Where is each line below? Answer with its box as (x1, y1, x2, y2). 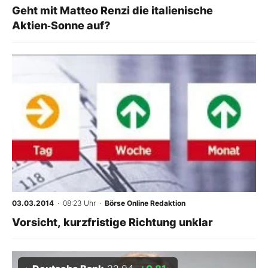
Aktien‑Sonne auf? (12, 19, 110, 32)
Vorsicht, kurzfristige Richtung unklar (12, 215, 213, 229)
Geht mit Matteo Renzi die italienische (12, 4, 213, 17)
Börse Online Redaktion (105, 198, 185, 208)
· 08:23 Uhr (54, 198, 96, 208)
